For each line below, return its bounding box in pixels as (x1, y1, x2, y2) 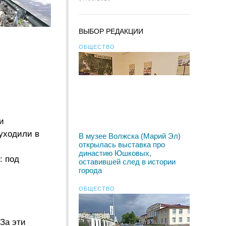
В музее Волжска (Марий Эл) (79, 132, 181, 140)
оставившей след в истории (79, 157, 176, 166)
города (79, 166, 102, 175)
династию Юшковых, (79, 149, 151, 157)
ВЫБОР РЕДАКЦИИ (79, 27, 143, 35)
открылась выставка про (79, 140, 165, 149)
